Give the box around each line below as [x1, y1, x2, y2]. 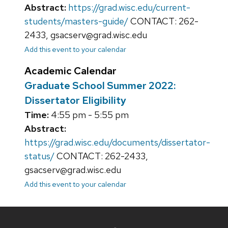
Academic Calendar [24, 64, 117, 78]
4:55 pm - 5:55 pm [49, 109, 129, 121]
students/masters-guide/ [24, 15, 128, 27]
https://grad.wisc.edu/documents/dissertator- [24, 136, 210, 149]
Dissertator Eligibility [24, 94, 126, 107]
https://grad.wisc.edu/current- [68, 2, 190, 14]
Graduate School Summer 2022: [24, 79, 176, 93]
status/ [24, 150, 54, 162]
